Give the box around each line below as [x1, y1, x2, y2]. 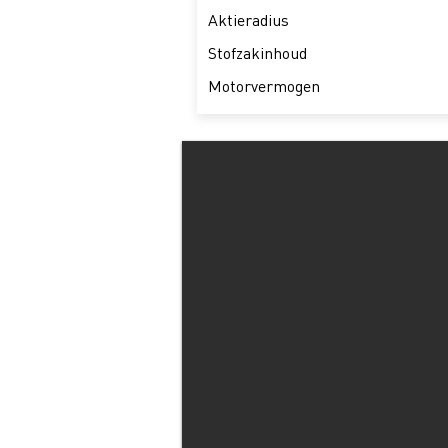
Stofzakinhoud [208, 43, 307, 64]
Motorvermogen [208, 76, 320, 97]
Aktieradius [208, 10, 289, 31]
